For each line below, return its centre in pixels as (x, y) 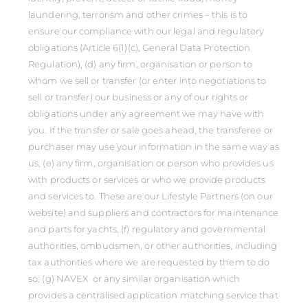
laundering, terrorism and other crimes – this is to (138, 14)
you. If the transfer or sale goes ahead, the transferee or (151, 130)
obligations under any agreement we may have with (146, 113)
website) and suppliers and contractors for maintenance (154, 212)
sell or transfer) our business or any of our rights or (139, 97)
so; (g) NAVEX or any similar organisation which (134, 278)
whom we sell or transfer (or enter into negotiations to (147, 80)
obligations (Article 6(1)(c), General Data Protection (140, 47)
